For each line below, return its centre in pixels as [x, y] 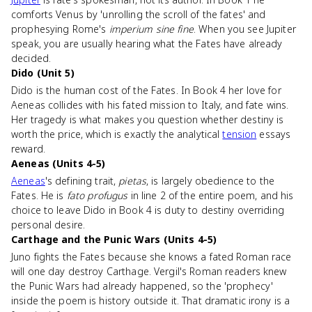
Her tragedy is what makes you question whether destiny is [148, 119]
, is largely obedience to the [210, 181]
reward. [28, 149]
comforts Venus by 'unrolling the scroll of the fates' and [139, 14]
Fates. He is [39, 195]
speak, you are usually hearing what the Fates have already [147, 44]
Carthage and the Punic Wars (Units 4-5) [114, 239]
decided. [31, 58]
